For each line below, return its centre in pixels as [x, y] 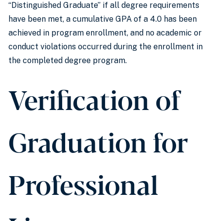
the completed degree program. [68, 60]
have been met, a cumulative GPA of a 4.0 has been [103, 19]
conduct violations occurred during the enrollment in [106, 47]
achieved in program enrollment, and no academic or [105, 33]
